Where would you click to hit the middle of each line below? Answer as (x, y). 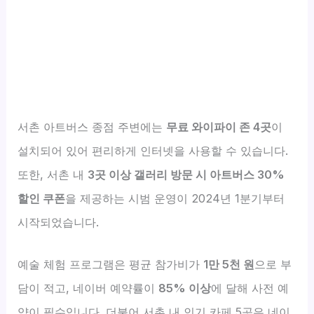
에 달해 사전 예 (250, 288)
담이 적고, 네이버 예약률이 (88, 288)
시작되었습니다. (59, 222)
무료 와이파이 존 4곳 (219, 127)
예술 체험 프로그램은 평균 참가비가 (111, 264)
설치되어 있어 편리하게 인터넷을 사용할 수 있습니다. (153, 150)
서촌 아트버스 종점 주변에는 (92, 127)
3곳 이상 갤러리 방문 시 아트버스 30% (186, 174)
